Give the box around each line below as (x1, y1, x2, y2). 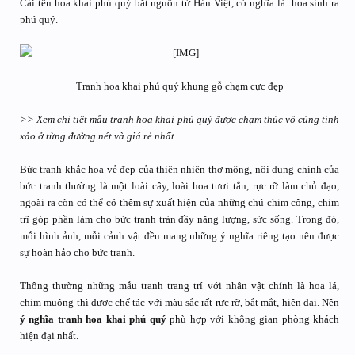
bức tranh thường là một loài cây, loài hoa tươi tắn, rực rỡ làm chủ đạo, (20, 180, 339, 192)
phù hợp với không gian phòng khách (170, 313, 340, 325)
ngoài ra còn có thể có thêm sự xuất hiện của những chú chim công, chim (20, 197, 339, 208)
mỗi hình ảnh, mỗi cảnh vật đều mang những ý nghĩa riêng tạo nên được (20, 230, 339, 242)
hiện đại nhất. (20, 330, 78, 342)
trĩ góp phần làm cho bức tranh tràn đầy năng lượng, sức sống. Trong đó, (20, 213, 339, 225)
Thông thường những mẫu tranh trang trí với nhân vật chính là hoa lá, (20, 280, 339, 292)
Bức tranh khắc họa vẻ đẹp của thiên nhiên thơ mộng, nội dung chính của (20, 163, 339, 175)
